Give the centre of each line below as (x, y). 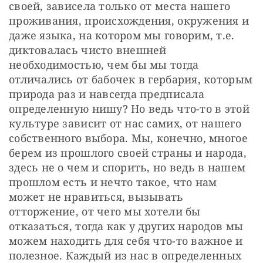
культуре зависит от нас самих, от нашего (125, 123)
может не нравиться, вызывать (96, 196)
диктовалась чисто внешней (88, 50)
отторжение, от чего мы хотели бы (105, 211)
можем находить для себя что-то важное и (126, 240)
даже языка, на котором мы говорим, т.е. (122, 35)
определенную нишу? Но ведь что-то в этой (129, 108)
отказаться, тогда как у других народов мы (126, 226)
